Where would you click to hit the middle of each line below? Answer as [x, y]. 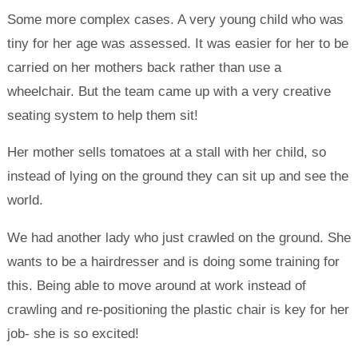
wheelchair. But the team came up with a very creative [169, 91]
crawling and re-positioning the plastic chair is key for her [178, 310]
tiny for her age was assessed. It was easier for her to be [177, 43]
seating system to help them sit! [102, 115]
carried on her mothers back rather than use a [144, 67]
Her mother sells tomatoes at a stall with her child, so [166, 153]
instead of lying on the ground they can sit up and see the [177, 177]
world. [25, 201]
